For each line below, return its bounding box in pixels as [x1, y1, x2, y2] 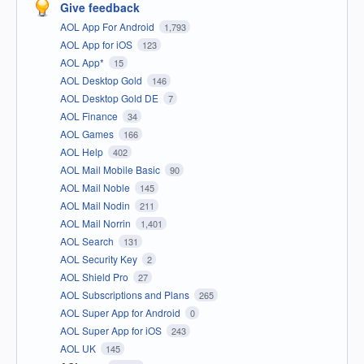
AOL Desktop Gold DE [60, 91, 161, 106]
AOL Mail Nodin [60, 198, 132, 213]
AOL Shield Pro [60, 270, 131, 284]
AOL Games [60, 127, 116, 141]
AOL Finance [60, 109, 120, 123]
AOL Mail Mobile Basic [60, 162, 162, 177]
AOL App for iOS [60, 37, 135, 52]
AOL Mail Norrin [60, 216, 133, 231]
